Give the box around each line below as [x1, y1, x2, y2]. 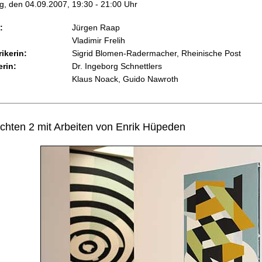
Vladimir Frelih [72, 36, 125, 45]
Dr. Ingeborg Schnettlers [72, 61, 162, 71]
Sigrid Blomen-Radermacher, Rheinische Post [72, 49, 241, 58]
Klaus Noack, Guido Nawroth [72, 74, 178, 84]
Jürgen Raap [72, 23, 120, 32]
